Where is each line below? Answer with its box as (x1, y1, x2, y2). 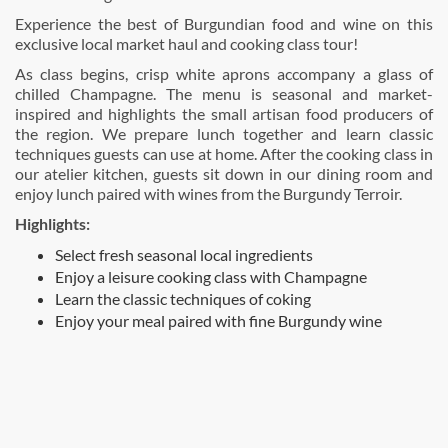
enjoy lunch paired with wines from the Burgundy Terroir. (15, 184, 402, 203)
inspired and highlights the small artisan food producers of (15, 104, 433, 123)
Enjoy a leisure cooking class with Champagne (55, 267, 367, 286)
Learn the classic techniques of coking (55, 289, 311, 308)
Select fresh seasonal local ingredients (55, 245, 313, 264)
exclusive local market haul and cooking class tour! (15, 34, 358, 53)
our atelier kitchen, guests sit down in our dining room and (15, 164, 433, 183)
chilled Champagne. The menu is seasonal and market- (15, 84, 433, 103)
